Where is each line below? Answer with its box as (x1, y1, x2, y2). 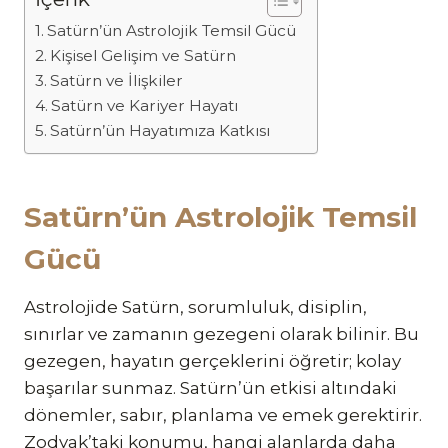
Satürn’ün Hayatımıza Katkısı (50, 120, 271, 140)
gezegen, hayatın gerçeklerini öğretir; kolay (24, 350, 401, 371)
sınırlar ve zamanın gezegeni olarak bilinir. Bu (24, 323, 419, 344)
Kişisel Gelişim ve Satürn (50, 45, 237, 65)
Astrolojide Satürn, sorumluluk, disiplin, (24, 296, 367, 317)
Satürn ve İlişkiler (50, 70, 184, 90)
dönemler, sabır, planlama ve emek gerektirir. (24, 404, 422, 425)
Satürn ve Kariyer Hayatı (51, 95, 239, 115)
